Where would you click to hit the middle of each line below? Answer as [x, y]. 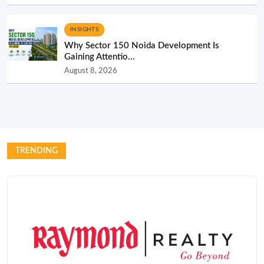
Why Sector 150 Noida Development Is [142, 45]
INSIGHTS [85, 29]
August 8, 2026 [91, 70]
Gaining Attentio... [100, 57]
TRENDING [37, 151]
